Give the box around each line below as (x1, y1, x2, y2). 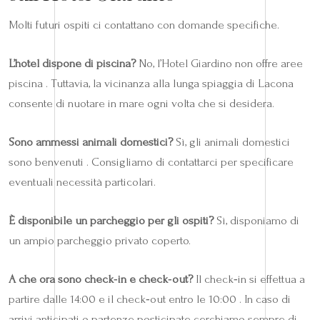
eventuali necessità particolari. (9, 174, 156, 189)
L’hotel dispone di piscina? (9, 56, 136, 70)
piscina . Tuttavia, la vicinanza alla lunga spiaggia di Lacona (9, 76, 294, 90)
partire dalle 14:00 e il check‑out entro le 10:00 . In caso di (9, 291, 291, 306)
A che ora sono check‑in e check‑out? (9, 271, 193, 286)
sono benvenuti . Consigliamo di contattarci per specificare (9, 154, 294, 169)
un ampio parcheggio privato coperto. (9, 233, 191, 247)
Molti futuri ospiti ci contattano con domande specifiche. (9, 17, 279, 31)
